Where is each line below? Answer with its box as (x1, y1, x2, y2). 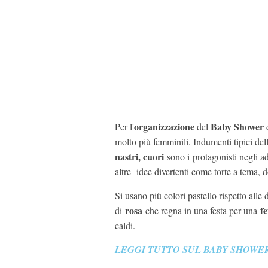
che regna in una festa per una (142, 204, 260, 217)
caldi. (115, 219, 135, 232)
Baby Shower (208, 120, 266, 134)
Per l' (115, 120, 134, 133)
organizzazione (134, 120, 197, 134)
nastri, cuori (115, 150, 164, 164)
